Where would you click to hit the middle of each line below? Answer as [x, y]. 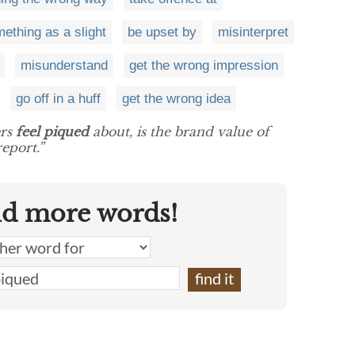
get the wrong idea [176, 99]
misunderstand [64, 66]
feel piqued [52, 132]
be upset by [162, 32]
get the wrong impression [204, 66]
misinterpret [253, 32]
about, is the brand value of [179, 132]
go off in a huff [58, 99]
